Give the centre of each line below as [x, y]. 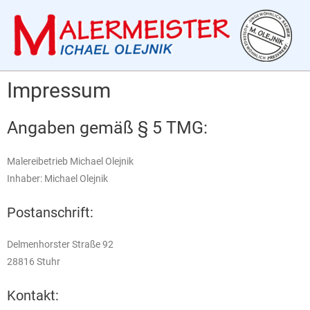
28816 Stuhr [34, 262]
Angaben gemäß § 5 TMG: [107, 128]
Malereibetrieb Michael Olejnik [70, 162]
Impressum [59, 91]
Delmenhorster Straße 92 [60, 245]
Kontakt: [33, 296]
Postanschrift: [50, 213]
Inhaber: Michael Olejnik [57, 179]
